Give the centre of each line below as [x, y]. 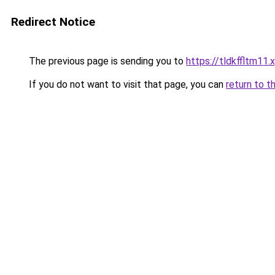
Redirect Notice [53, 22]
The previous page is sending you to [106, 61]
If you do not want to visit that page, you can [126, 84]
